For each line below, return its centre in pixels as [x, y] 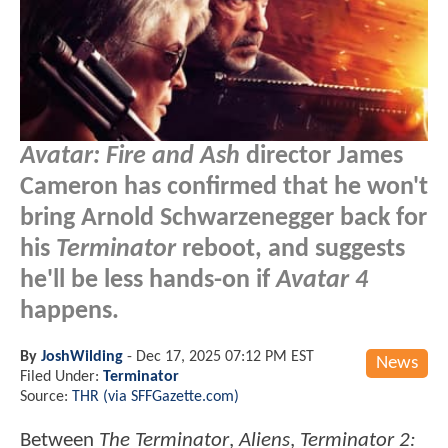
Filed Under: [61, 376]
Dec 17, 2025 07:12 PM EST [225, 356]
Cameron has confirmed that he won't [224, 187]
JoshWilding [82, 356]
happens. [69, 311]
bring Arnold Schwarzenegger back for [223, 218]
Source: [46, 396]
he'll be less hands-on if [148, 280]
